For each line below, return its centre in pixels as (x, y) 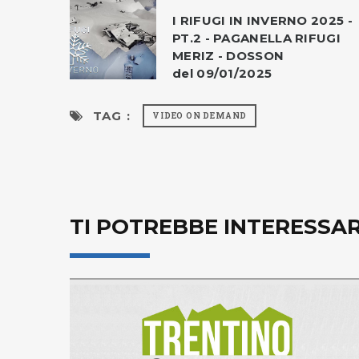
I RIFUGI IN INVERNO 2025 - (262, 20)
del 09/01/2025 (222, 73)
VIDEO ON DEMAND (200, 115)
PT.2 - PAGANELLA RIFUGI (256, 38)
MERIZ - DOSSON (228, 55)
